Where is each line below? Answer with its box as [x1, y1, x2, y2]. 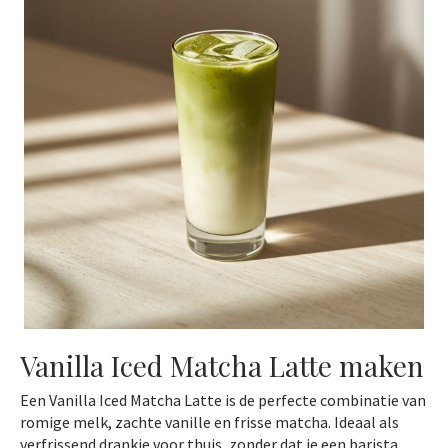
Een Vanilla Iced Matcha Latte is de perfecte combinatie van [20, 390, 426, 411]
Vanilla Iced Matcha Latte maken [20, 347, 424, 385]
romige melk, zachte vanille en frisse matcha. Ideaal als [20, 412, 399, 433]
